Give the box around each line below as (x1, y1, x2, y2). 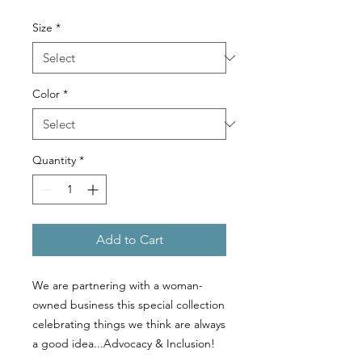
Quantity (32, 153, 76, 167)
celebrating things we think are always (32, 317, 225, 331)
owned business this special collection (32, 297, 225, 312)
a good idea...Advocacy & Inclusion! (32, 336, 215, 351)
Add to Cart (95, 232, 163, 247)
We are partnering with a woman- (32, 278, 203, 293)
